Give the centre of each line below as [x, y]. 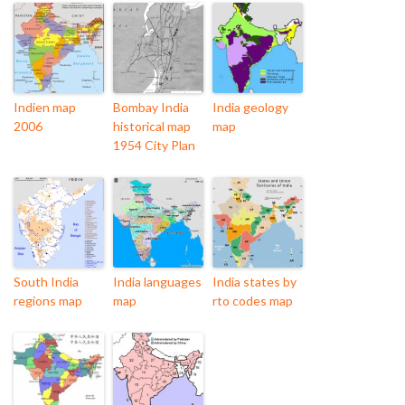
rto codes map [253, 301]
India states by [254, 282]
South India [46, 282]
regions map [48, 301]
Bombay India [151, 108]
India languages [157, 282]
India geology [250, 108]
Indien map [45, 108]
